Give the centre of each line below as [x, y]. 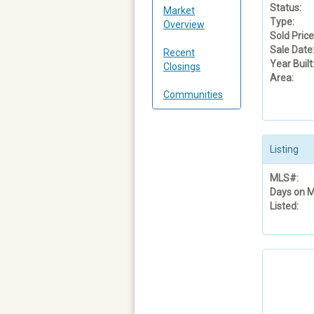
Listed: [284, 206]
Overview [184, 24]
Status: [285, 7]
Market [179, 10]
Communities [193, 94]
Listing [284, 149]
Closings [182, 66]
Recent [179, 52]
